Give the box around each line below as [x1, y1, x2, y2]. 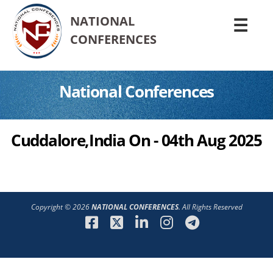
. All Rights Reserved [178, 202, 243, 212]
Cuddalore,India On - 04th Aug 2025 [11, 129, 262, 151]
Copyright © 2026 [30, 202, 91, 212]
